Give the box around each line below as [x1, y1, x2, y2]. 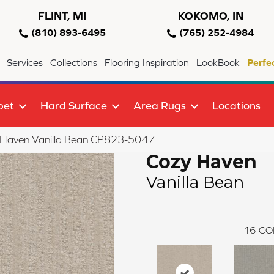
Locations [212, 99, 261, 113]
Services [7, 57, 43, 68]
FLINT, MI [38, 9, 86, 22]
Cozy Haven [146, 150, 257, 173]
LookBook [196, 57, 240, 68]
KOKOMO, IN [177, 9, 243, 22]
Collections [50, 57, 98, 68]
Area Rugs [133, 99, 186, 113]
